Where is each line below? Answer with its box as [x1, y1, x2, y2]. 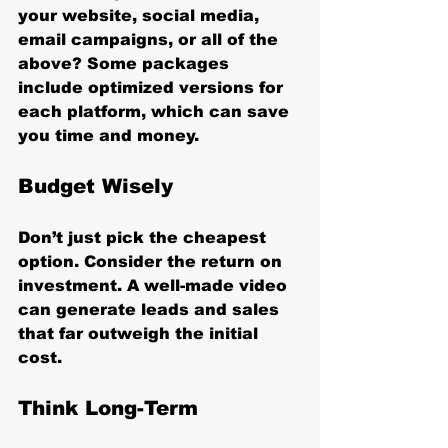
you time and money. [18, 126, 199, 144]
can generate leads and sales [18, 300, 284, 318]
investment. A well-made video [18, 276, 292, 294]
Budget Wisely [18, 174, 173, 197]
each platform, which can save [18, 102, 294, 120]
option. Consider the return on [18, 252, 287, 270]
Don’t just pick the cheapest [18, 228, 271, 246]
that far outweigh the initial [18, 324, 263, 342]
